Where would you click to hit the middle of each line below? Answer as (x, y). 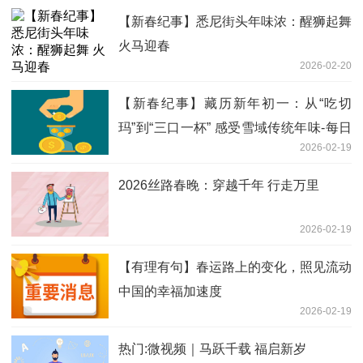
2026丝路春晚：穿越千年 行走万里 (219, 186)
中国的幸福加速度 (170, 292)
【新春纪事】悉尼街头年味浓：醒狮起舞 (235, 22)
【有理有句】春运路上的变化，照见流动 (235, 267)
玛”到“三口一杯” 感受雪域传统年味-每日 (235, 128)
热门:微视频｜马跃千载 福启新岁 (212, 349)
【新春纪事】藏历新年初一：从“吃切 (235, 104)
